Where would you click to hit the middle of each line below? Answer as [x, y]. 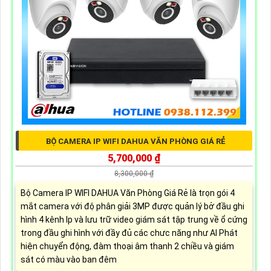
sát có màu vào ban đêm [68, 259]
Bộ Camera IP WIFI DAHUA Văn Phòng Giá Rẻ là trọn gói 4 [127, 193]
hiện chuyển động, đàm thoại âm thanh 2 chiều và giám [127, 246]
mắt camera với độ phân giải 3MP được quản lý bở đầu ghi [132, 206]
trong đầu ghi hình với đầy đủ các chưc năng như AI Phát [129, 233]
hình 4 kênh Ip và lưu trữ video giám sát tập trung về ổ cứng [134, 219]
